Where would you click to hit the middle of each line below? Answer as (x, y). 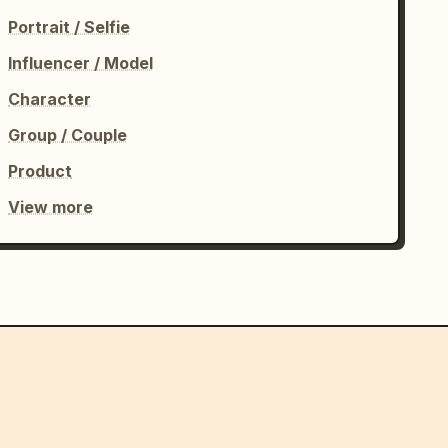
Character (50, 99)
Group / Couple (68, 135)
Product (40, 171)
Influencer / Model (81, 63)
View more (51, 207)
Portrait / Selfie (69, 27)
